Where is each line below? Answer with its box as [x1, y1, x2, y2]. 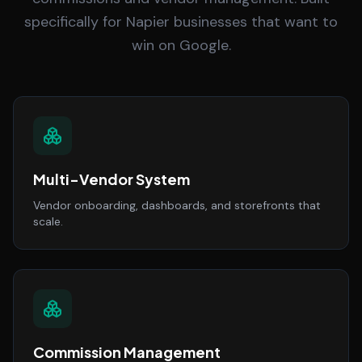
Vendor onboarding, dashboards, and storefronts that [33, 198, 321, 213]
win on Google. [131, 36, 231, 55]
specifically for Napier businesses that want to [24, 12, 338, 32]
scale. [33, 214, 63, 229]
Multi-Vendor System [33, 170, 190, 188]
